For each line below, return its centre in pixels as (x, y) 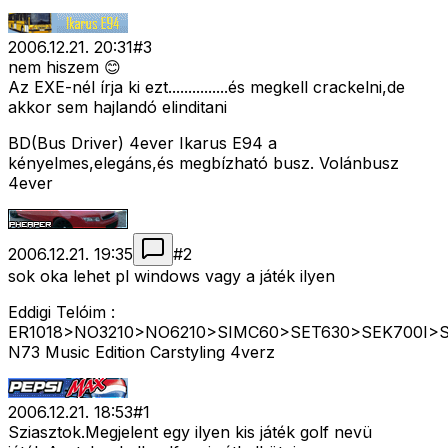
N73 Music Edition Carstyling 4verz (141, 352)
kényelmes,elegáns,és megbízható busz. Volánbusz (203, 163)
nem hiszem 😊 (64, 67)
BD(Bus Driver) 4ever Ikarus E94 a (142, 143)
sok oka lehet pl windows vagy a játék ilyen (171, 276)
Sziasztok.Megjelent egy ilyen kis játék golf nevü (190, 432)
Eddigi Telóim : (61, 312)
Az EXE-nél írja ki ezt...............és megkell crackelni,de (206, 87)
